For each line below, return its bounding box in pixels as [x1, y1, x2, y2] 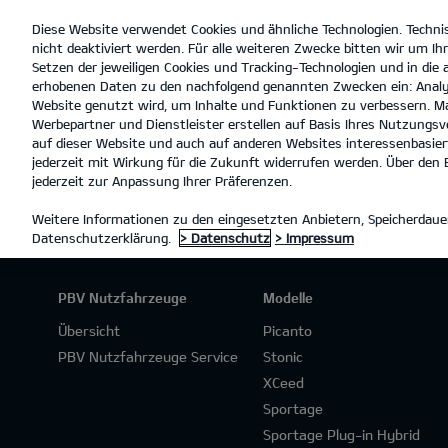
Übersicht [58, 322, 120, 339]
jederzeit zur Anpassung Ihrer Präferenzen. [32, 173, 292, 189]
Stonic [262, 348, 303, 365]
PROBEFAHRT [238, 127, 326, 144]
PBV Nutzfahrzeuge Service [58, 348, 238, 365]
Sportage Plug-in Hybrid [262, 426, 420, 443]
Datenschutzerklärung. [32, 230, 175, 246]
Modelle [262, 289, 313, 306]
